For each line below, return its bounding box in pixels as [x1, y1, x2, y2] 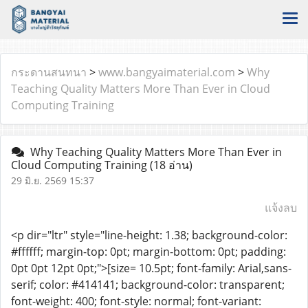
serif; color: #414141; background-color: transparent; [11, 277, 285, 292]
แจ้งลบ [265, 200, 297, 215]
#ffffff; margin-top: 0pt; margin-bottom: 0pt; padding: [11, 244, 286, 259]
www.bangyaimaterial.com [98, 65, 235, 80]
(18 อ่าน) [150, 157, 192, 173]
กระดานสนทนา [11, 65, 87, 80]
